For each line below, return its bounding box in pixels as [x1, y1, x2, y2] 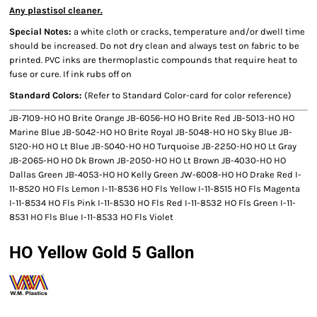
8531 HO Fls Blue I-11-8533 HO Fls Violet [9, 212, 173, 222]
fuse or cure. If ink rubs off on [9, 69, 132, 79]
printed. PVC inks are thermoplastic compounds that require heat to [9, 54, 297, 65]
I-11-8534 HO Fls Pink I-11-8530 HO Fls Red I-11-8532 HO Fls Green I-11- [9, 197, 296, 208]
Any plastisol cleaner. [9, 5, 103, 16]
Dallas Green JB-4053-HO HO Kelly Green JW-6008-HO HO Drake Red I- [9, 169, 301, 180]
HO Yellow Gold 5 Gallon [9, 243, 194, 263]
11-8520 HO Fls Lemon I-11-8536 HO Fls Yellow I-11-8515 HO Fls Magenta [9, 183, 300, 194]
